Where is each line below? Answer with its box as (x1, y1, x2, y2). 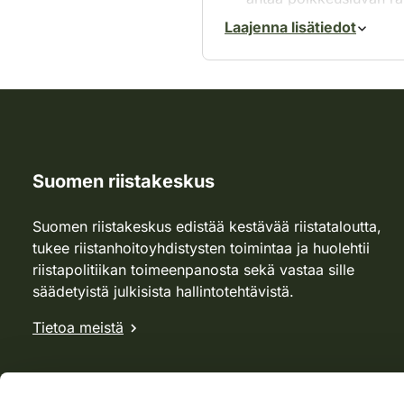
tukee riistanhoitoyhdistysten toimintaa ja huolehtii (32, 239, 370, 258)
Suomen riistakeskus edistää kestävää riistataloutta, (32, 217, 381, 236)
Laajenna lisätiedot (225, 18, 356, 37)
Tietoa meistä (32, 318, 124, 337)
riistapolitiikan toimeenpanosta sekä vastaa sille (32, 261, 354, 280)
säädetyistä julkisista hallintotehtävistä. (32, 282, 294, 301)
